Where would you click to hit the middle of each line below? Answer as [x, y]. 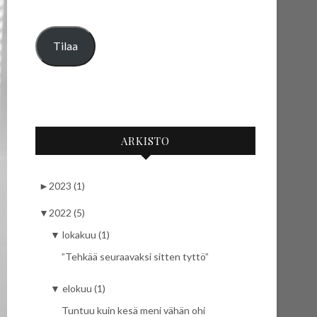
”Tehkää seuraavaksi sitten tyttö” [135, 256]
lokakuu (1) [86, 234]
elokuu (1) [84, 288]
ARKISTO [145, 140]
